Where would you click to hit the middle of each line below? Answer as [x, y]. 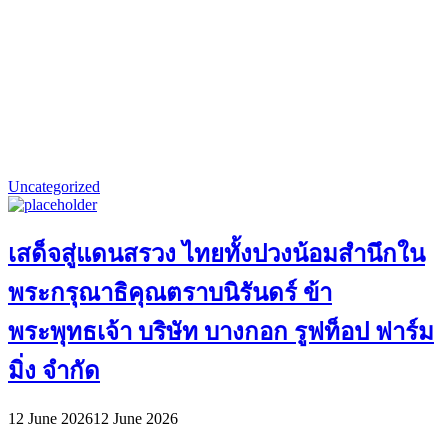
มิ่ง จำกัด [54, 371]
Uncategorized [54, 187]
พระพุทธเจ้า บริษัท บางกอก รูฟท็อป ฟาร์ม [221, 332]
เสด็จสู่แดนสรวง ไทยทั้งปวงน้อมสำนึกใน [216, 254]
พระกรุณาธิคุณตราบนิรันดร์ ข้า [170, 293]
